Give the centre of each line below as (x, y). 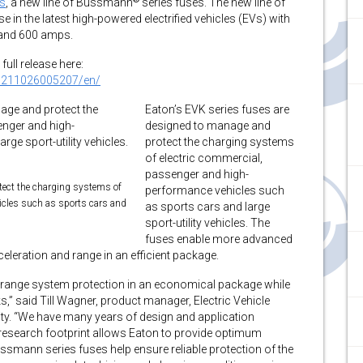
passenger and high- (197, 174)
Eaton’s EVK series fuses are (217, 109)
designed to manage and (208, 126)
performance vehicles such (215, 190)
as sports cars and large (207, 207)
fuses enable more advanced (219, 239)
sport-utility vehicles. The (207, 223)
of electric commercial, (204, 158)
